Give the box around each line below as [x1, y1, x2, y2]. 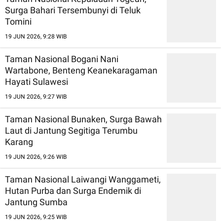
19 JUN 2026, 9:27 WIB [5, 93, 67, 100]
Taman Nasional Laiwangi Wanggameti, [5, 174, 161, 184]
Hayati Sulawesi [5, 76, 68, 87]
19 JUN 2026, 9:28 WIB [5, 33, 67, 40]
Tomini [5, 16, 32, 27]
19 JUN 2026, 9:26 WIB [5, 153, 67, 160]
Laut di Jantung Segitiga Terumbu [5, 125, 138, 136]
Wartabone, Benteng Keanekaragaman [5, 65, 157, 75]
